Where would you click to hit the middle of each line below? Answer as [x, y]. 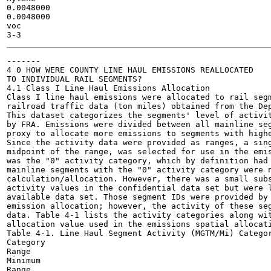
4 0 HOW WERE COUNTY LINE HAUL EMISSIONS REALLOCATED [130, 70]
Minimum [24, 260]
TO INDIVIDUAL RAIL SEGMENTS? [74, 79]
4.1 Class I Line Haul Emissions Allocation [108, 88]
